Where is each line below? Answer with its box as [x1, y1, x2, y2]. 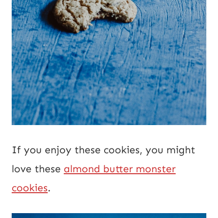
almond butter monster [64, 163, 176, 176]
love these [12, 163, 64, 176]
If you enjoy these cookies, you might [12, 144, 195, 157]
